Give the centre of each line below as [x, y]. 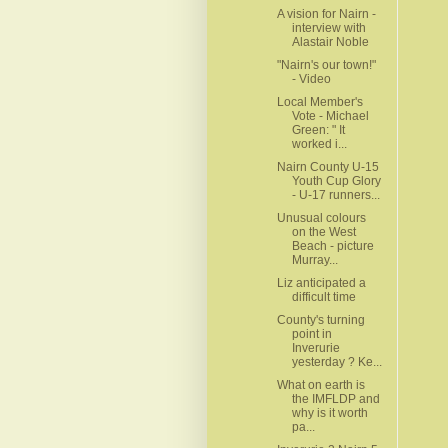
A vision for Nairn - [326, 13]
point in [311, 333]
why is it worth [329, 412]
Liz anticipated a [321, 282]
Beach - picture [332, 245]
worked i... [319, 143]
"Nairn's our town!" [326, 64]
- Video [311, 78]
